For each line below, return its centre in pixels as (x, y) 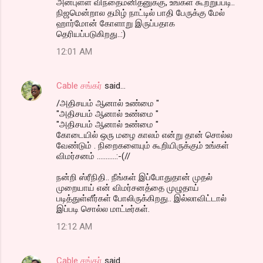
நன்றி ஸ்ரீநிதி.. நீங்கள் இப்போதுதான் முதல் (134, 178)
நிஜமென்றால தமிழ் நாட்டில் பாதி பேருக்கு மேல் (141, 13)
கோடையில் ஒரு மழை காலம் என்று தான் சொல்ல (144, 135)
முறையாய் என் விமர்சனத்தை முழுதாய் (128, 188)
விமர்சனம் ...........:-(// (93, 156)
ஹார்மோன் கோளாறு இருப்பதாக (116, 24)
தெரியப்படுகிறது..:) (91, 34)
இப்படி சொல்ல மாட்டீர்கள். (103, 209)
